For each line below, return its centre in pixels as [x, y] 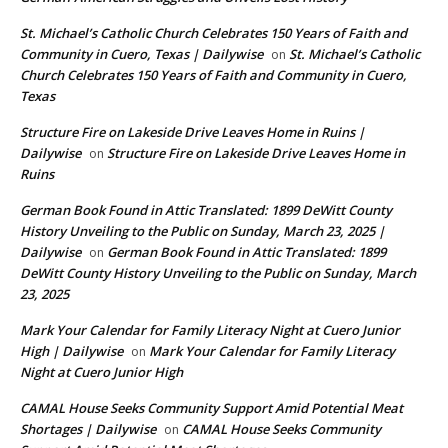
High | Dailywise [71, 351]
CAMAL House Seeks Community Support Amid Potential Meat [211, 408]
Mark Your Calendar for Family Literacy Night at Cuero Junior [210, 330]
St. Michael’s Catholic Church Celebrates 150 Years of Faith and [213, 33]
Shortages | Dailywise [88, 429]
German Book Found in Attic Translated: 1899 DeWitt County [206, 210]
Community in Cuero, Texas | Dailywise [141, 54]
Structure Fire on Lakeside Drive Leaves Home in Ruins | [192, 132]
